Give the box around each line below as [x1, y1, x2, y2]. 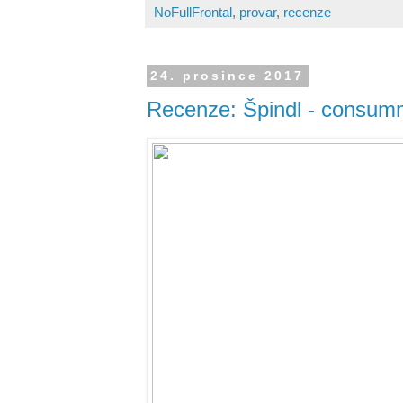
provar [239, 4, 276, 21]
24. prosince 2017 [150, 68, 305, 84]
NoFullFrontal [154, 4, 232, 21]
